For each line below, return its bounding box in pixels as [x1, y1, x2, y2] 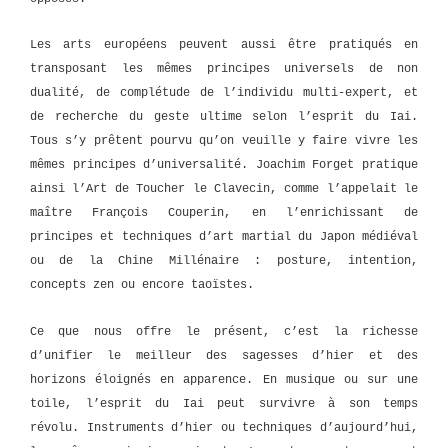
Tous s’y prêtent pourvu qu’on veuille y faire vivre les [30, 134, 418, 149]
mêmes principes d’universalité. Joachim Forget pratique [30, 158, 418, 173]
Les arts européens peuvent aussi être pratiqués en [30, 38, 418, 53]
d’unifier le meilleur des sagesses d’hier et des [30, 348, 418, 363]
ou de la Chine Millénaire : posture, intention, [30, 254, 418, 269]
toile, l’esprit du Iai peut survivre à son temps [30, 396, 418, 411]
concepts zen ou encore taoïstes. [30, 278, 254, 293]
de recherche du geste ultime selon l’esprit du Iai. [30, 110, 418, 125]
